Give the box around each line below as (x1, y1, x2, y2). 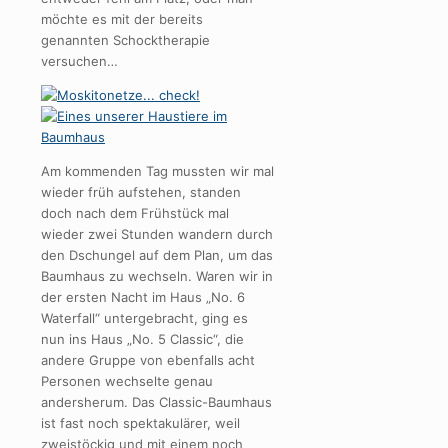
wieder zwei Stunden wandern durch (41, 225, 273, 242)
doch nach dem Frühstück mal (41, 204, 229, 221)
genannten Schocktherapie (41, 31, 210, 48)
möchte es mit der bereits (41, 10, 203, 27)
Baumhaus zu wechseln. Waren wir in (41, 267, 273, 284)
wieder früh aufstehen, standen (41, 183, 241, 200)
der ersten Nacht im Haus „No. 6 (41, 288, 245, 305)
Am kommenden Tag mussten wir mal (41, 162, 274, 179)
